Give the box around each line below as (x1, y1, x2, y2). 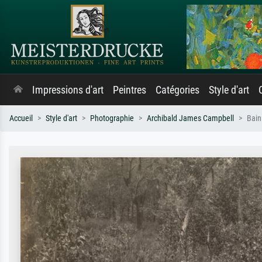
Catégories (156, 84, 199, 96)
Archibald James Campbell (147, 113, 234, 123)
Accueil (9, 113, 33, 123)
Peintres (113, 84, 146, 96)
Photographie (90, 113, 134, 123)
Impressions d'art (32, 84, 104, 96)
